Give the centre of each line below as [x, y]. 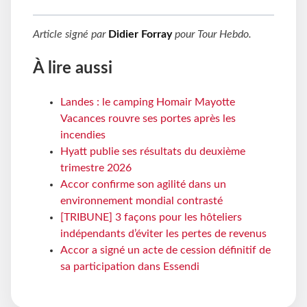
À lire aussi [73, 68]
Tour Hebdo [223, 34]
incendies [83, 135]
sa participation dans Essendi [130, 267]
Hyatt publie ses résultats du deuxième [153, 152]
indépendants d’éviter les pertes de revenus [163, 234]
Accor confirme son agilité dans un [143, 185]
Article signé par [71, 34]
